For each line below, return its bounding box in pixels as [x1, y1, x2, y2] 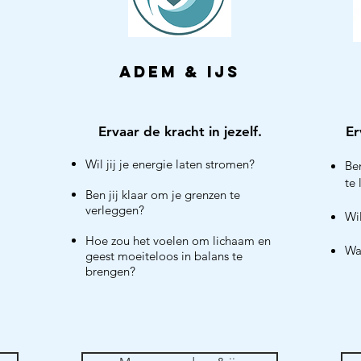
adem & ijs [119, 62, 240, 81]
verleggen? [85, 202, 144, 218]
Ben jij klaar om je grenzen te [85, 187, 240, 202]
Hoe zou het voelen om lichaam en [85, 233, 271, 248]
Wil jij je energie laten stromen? [85, 156, 255, 172]
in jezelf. [208, 123, 262, 139]
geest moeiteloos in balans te [85, 248, 243, 263]
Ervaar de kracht [98, 123, 209, 139]
